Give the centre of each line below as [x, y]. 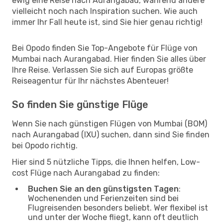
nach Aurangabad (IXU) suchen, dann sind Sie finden [111, 134]
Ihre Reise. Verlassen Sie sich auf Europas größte [103, 70]
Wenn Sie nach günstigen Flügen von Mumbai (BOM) [110, 123]
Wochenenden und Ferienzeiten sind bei [103, 198]
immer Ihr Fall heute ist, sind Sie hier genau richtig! [107, 22]
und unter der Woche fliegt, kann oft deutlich [113, 217]
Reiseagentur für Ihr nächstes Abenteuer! [90, 81]
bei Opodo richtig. [45, 145]
